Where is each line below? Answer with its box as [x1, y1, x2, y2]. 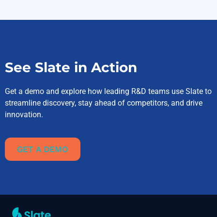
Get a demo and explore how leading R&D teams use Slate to [5, 87, 212, 96]
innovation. [5, 110, 43, 120]
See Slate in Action [5, 59, 137, 76]
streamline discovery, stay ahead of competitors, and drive [5, 98, 202, 108]
